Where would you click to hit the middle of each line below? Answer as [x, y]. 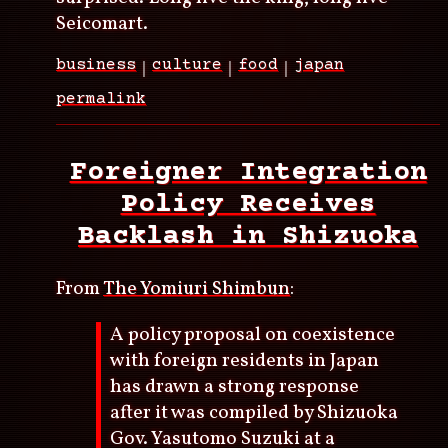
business [96, 65]
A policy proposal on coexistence [253, 334]
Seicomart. [102, 24]
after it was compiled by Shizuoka [254, 412]
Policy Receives [248, 205]
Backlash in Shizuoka [248, 237]
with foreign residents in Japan [245, 360]
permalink [101, 99]
